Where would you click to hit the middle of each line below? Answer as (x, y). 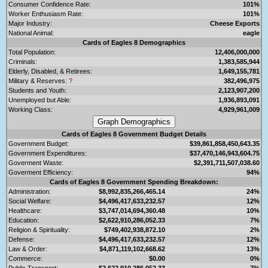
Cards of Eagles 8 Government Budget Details (134, 134)
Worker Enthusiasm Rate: (46, 13)
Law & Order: (28, 249)
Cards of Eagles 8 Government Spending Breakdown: (134, 182)
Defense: (22, 239)
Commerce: (25, 258)
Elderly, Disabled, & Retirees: (50, 71)
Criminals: (23, 61)
